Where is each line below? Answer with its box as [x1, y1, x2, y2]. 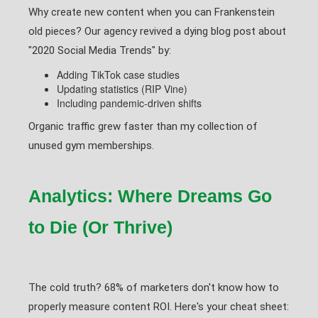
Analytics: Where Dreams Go [28, 186, 272, 206]
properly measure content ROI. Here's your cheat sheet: [28, 300, 289, 313]
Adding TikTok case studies [57, 67, 180, 82]
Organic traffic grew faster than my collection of [28, 120, 258, 133]
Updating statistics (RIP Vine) [57, 82, 187, 96]
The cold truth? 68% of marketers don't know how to [28, 281, 279, 294]
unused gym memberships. [28, 139, 154, 152]
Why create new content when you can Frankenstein [28, 6, 275, 18]
